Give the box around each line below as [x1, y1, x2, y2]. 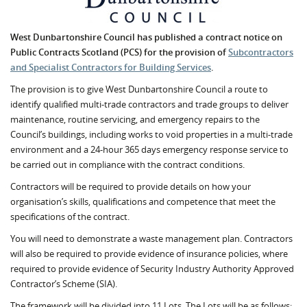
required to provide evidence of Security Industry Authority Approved [10, 262, 294, 275]
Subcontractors [228, 46, 293, 58]
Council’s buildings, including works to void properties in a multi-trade [10, 128, 293, 140]
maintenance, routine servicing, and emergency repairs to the [10, 113, 260, 125]
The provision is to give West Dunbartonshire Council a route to [10, 83, 268, 95]
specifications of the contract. [10, 210, 130, 223]
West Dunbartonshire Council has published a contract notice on [10, 31, 282, 43]
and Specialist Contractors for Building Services [10, 61, 211, 73]
